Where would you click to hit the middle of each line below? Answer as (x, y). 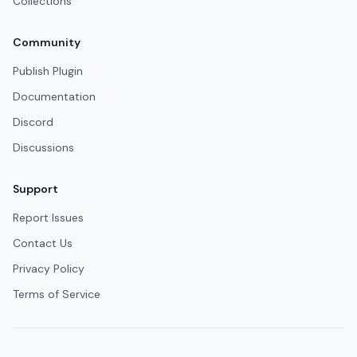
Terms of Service (57, 294)
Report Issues (48, 218)
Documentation (54, 96)
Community (47, 42)
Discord (33, 122)
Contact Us (43, 243)
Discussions (43, 147)
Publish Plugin (48, 71)
